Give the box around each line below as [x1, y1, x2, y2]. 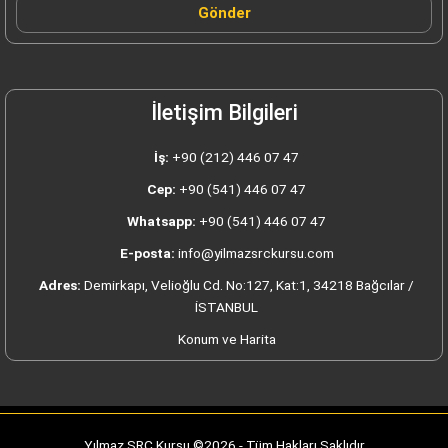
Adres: [39, 277, 81, 293]
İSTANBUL [195, 299, 258, 315]
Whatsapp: [127, 213, 196, 229]
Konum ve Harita [177, 331, 276, 347]
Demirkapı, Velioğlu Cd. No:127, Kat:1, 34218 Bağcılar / [81, 277, 414, 293]
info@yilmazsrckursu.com [174, 245, 334, 261]
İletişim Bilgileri [150, 100, 298, 125]
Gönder [197, 3, 251, 22]
